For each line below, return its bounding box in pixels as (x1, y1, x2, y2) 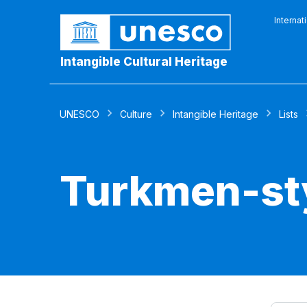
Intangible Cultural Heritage (60, 55, 228, 69)
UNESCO (60, 108, 99, 120)
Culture (120, 108, 152, 120)
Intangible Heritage (173, 108, 258, 120)
